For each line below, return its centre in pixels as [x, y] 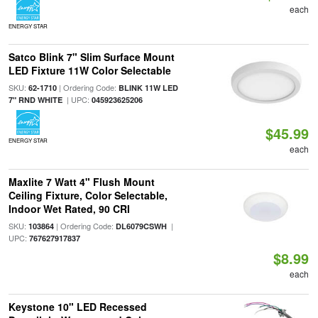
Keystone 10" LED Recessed [77, 307]
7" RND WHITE [35, 100]
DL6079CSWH [141, 226]
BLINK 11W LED [148, 88]
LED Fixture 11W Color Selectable [89, 70]
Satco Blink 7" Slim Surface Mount [91, 57]
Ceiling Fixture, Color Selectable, [88, 195]
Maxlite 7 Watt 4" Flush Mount [81, 182]
